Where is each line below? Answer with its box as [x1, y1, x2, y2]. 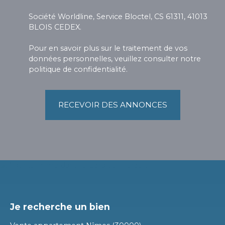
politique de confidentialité [29, 64, 126, 74]
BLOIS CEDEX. [29, 22, 81, 32]
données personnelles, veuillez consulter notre [29, 54, 201, 63]
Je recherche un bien [10, 201, 110, 212]
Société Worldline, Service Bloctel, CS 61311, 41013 [29, 12, 207, 21]
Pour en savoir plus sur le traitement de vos [29, 43, 187, 53]
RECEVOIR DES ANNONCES [58, 99, 167, 109]
